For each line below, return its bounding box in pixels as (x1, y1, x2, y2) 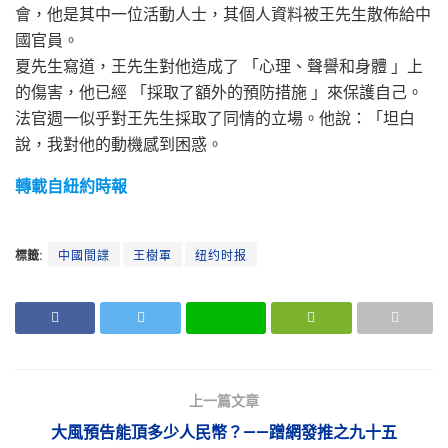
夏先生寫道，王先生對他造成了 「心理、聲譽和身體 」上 (15, 56, 423, 76)
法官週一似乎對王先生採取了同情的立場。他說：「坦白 (15, 108, 415, 128)
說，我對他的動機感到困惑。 (15, 134, 223, 154)
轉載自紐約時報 (15, 176, 127, 196)
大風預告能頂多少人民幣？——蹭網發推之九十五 (51, 422, 397, 442)
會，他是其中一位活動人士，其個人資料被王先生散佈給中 (15, 4, 431, 24)
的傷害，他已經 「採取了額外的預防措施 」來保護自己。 (15, 82, 423, 102)
